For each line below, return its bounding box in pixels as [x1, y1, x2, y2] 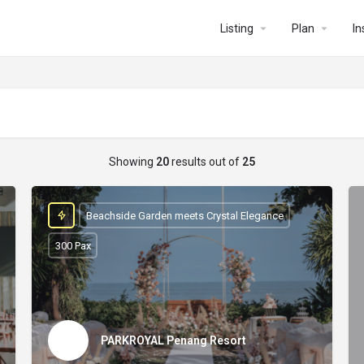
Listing [220, 22, 253, 35]
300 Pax [54, 239, 91, 252]
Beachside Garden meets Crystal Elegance [85, 209, 284, 222]
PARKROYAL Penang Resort [101, 333, 246, 347]
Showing [109, 155, 156, 168]
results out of [169, 155, 242, 168]
